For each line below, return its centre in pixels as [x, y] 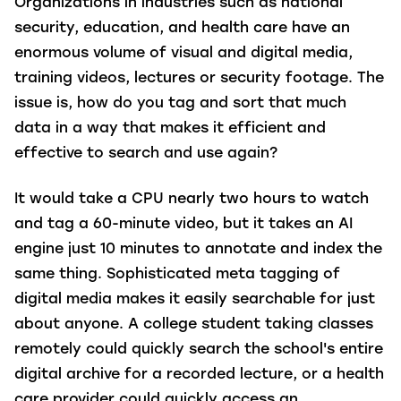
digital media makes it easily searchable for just [195, 299]
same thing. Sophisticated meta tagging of [177, 274]
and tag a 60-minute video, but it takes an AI [183, 224]
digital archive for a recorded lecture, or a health [199, 375]
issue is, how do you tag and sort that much [180, 104]
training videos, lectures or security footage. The [199, 79]
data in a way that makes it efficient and [170, 129]
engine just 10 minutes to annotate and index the [198, 249]
